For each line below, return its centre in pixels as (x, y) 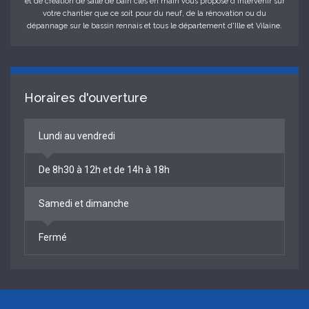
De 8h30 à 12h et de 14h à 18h (104, 169)
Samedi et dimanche (84, 203)
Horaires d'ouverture (86, 97)
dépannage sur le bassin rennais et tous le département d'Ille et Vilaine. (154, 26)
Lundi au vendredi (77, 136)
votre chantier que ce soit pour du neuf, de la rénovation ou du (154, 13)
